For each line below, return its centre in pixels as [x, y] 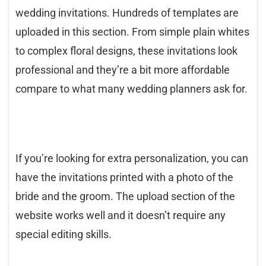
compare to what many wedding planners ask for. [132, 89]
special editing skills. [64, 235]
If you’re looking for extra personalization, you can [132, 159]
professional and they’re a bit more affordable [123, 70]
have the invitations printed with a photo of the [124, 178]
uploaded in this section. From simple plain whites [132, 32]
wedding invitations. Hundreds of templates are [127, 13]
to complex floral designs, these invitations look [126, 51]
